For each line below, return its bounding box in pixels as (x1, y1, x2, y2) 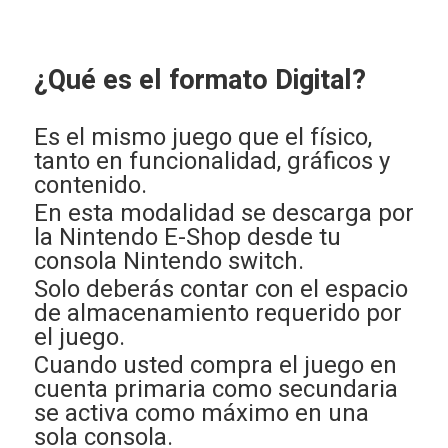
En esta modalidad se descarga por (33, 196, 414, 232)
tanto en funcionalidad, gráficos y (33, 144, 390, 180)
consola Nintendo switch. (33, 244, 304, 280)
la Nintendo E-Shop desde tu (33, 220, 341, 256)
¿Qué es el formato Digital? (33, 60, 366, 101)
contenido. (33, 168, 147, 204)
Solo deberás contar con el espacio (33, 272, 408, 308)
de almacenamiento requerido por (33, 296, 402, 332)
